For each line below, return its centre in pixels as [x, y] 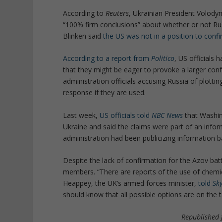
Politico [163, 58]
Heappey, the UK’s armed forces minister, [131, 183]
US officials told [126, 115]
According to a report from [107, 58]
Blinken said [83, 36]
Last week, [82, 115]
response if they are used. [105, 93]
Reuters [117, 13]
